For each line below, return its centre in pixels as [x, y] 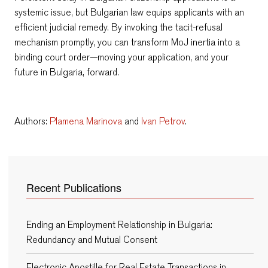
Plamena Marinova [86, 121]
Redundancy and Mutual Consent [92, 239]
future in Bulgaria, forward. [67, 72]
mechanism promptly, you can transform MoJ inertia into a [127, 42]
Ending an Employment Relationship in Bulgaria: [119, 224]
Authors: [32, 121]
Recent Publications [74, 187]
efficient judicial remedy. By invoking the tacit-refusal [118, 27]
